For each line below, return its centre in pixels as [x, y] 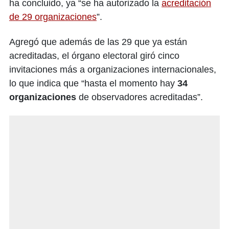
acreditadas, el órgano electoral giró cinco [94, 55]
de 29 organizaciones [53, 17]
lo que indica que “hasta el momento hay [93, 83]
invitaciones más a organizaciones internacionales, [113, 69]
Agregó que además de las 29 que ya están [98, 42]
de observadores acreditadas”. [141, 97]
